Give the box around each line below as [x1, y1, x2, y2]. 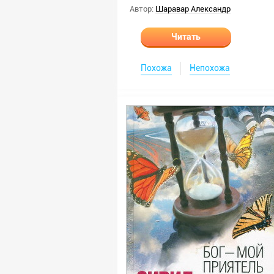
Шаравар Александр [155, 4, 231, 13]
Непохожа [190, 63, 230, 73]
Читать [171, 32, 201, 42]
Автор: [130, 4, 154, 13]
